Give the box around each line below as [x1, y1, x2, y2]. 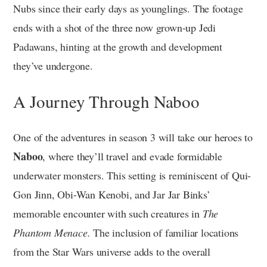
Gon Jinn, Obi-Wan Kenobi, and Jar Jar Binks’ [13, 187, 210, 201]
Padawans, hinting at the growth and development [13, 39, 222, 54]
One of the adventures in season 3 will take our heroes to [13, 129, 253, 144]
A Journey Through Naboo [13, 89, 200, 113]
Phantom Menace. [13, 225, 91, 240]
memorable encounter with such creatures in [13, 206, 203, 221]
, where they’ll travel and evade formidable [42, 148, 222, 163]
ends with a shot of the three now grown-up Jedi [13, 20, 216, 35]
